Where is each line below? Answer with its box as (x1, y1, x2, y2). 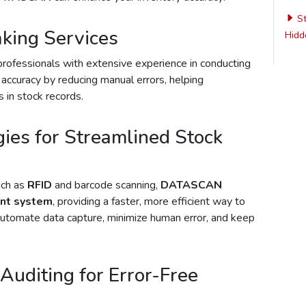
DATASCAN (161, 177, 222, 193)
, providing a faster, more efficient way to (53, 193, 245, 209)
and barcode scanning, (52, 177, 161, 193)
